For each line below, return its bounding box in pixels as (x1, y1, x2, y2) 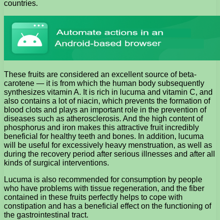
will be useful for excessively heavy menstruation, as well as (4, 141, 212, 150)
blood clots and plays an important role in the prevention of (4, 106, 206, 114)
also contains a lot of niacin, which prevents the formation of (4, 97, 210, 106)
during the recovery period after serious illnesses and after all (4, 150, 215, 159)
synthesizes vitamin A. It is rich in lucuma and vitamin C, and (4, 88, 213, 97)
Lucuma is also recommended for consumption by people (4, 175, 202, 184)
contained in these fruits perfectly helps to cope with (4, 193, 183, 202)
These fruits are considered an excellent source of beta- (4, 70, 196, 79)
